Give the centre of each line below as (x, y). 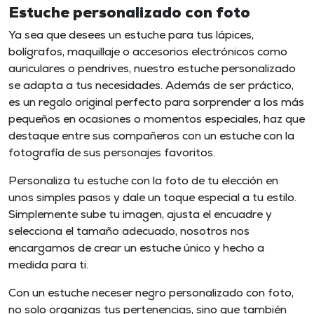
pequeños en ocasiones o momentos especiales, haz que (157, 118)
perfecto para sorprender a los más (209, 102)
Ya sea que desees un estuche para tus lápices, (131, 34)
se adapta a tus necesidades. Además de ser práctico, (151, 85)
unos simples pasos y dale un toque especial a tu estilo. (152, 197)
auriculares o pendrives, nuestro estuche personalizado (152, 68)
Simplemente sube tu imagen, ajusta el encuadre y (140, 214)
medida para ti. (48, 264)
